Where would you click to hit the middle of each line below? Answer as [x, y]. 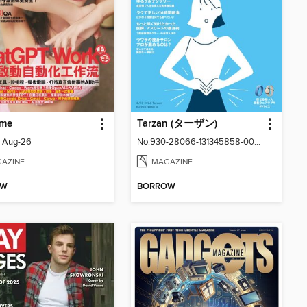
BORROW [156, 187]
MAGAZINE [172, 162]
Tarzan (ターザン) [177, 124]
